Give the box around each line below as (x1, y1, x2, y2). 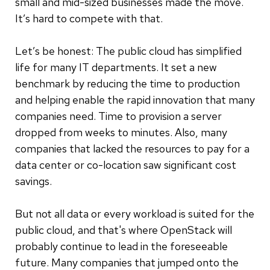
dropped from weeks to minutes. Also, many (15, 125, 227, 139)
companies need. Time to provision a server (15, 108, 222, 123)
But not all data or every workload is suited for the (15, 206, 254, 221)
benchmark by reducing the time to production (15, 76, 240, 90)
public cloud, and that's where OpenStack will (15, 222, 232, 237)
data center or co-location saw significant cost (15, 157, 236, 172)
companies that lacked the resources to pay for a (15, 141, 250, 155)
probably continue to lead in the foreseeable (15, 239, 228, 253)
